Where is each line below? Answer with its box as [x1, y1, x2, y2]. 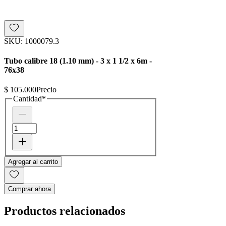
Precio [36, 85, 56, 94]
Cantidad [13, 94, 42, 103]
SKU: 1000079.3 [4, 36, 59, 45]
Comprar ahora [8, 185, 51, 193]
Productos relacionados [4, 204, 125, 217]
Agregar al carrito [8, 157, 58, 165]
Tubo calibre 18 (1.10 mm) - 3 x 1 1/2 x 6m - [4, 56, 152, 65]
